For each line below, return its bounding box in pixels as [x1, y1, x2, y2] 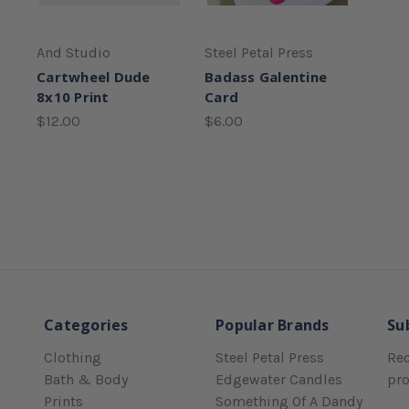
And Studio [37, 43, 110, 61]
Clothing [44, 348, 101, 366]
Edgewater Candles [215, 370, 342, 388]
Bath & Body [44, 370, 128, 388]
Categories [44, 314, 129, 335]
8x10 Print [37, 87, 110, 106]
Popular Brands [215, 314, 330, 335]
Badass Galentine [204, 67, 327, 86]
